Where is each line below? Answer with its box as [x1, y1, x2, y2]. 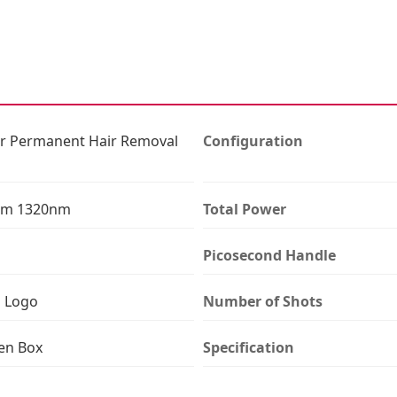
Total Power [203, 198, 286, 219]
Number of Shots [203, 291, 323, 311]
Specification [203, 337, 294, 357]
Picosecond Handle [203, 245, 336, 265]
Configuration [203, 130, 303, 151]
